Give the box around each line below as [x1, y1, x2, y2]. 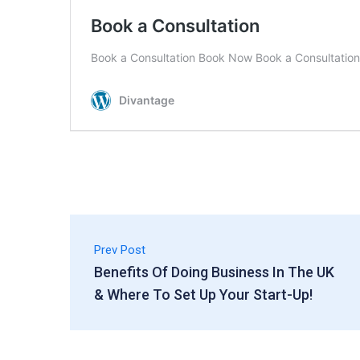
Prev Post [94, 243, 145, 258]
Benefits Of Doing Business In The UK [94, 264, 334, 281]
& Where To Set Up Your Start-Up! [94, 286, 313, 304]
